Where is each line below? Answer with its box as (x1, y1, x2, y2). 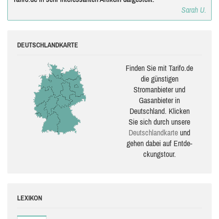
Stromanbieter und (133, 85, 185, 94)
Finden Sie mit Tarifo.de (126, 64, 193, 72)
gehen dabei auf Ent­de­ (127, 139, 192, 148)
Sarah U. (181, 5, 206, 14)
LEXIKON (17, 194, 42, 202)
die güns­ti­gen (140, 74, 178, 83)
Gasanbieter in (139, 96, 180, 105)
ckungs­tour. (143, 150, 176, 158)
